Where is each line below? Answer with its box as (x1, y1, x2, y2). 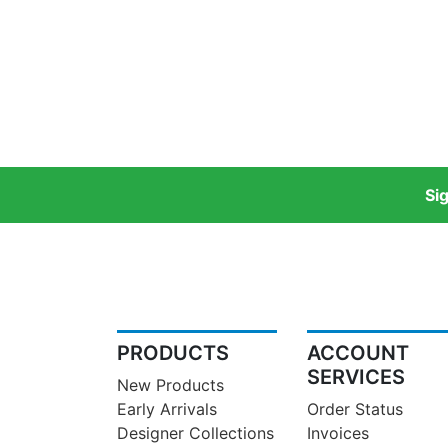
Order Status (307, 399, 403, 420)
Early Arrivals (117, 399, 217, 420)
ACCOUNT (307, 341, 409, 366)
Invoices (307, 423, 369, 444)
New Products (117, 375, 224, 396)
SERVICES (307, 365, 405, 390)
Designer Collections (117, 423, 274, 444)
